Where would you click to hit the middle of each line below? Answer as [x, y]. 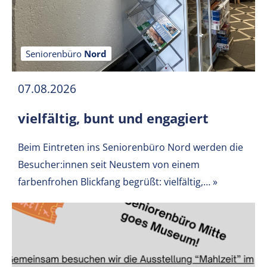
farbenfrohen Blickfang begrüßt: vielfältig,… [114, 182]
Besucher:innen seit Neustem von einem [109, 164]
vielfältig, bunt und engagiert [113, 118]
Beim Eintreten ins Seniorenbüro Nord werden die [131, 147]
